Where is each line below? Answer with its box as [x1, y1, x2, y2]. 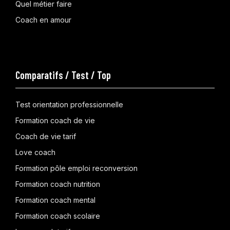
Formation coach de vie [15, 116, 95, 125]
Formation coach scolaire [15, 211, 100, 220]
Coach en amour [15, 15, 71, 24]
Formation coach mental [15, 195, 95, 204]
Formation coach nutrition [15, 179, 100, 188]
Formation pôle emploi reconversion [15, 163, 138, 172]
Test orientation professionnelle [15, 100, 123, 109]
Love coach [15, 147, 55, 157]
